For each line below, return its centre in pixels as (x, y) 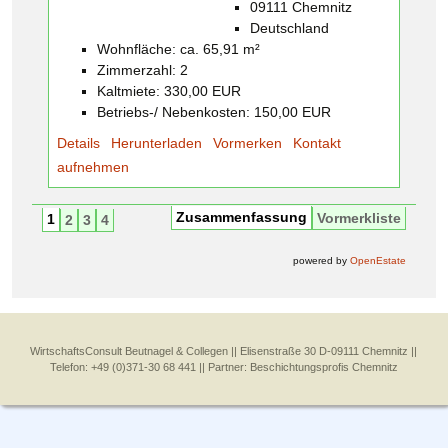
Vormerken (247, 142)
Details (78, 142)
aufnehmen (93, 166)
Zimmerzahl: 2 (142, 69)
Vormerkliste (359, 217)
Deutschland (289, 27)
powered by (321, 260)
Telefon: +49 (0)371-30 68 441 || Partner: (150, 366)
